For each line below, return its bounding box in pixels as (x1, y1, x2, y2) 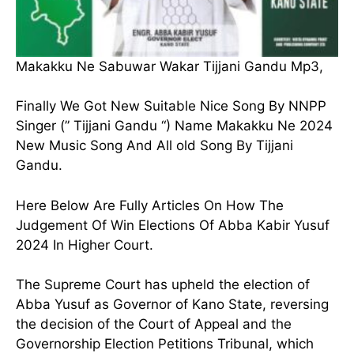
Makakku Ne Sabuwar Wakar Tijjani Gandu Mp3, (16, 58, 323, 74)
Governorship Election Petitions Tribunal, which (16, 336, 314, 352)
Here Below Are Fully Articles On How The (16, 197, 284, 213)
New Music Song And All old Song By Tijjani (16, 137, 293, 154)
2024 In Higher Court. (16, 236, 153, 253)
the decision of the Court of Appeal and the (16, 316, 292, 333)
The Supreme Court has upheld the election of (16, 277, 310, 293)
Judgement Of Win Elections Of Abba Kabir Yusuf (16, 217, 330, 233)
